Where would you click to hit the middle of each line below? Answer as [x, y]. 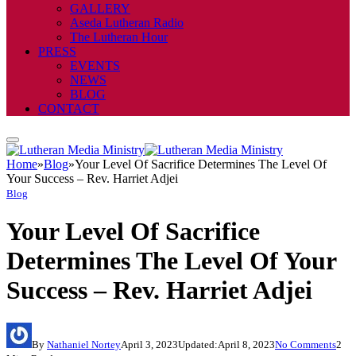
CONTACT [69, 108]
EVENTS [95, 66]
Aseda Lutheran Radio [127, 23]
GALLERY [100, 8]
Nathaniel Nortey [84, 344]
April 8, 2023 [246, 344]
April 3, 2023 [149, 344]
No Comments [306, 344]
